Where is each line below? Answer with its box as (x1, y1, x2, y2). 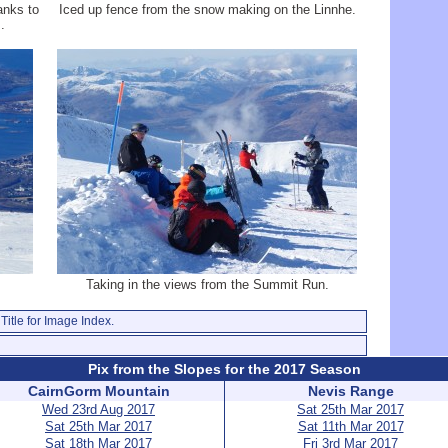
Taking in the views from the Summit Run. (85, 277, 329, 292)
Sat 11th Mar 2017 (297, 419, 404, 434)
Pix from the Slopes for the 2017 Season (88, 361, 361, 377)
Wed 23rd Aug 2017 (42, 402, 155, 417)
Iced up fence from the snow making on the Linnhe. (58, 2, 356, 17)
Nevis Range (307, 383, 394, 399)
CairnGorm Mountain (27, 383, 170, 399)
